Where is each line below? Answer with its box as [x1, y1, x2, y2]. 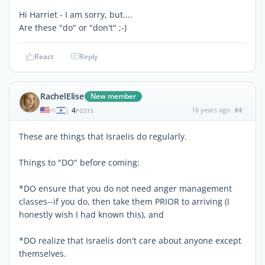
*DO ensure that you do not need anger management [19, 182, 232, 194]
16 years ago [191, 105, 230, 114]
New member [90, 91, 136, 101]
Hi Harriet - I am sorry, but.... [19, 8, 132, 20]
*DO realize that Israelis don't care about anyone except [19, 234, 241, 246]
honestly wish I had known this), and [19, 208, 164, 220]
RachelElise [40, 90, 84, 102]
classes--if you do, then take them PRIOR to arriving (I [19, 195, 230, 207]
